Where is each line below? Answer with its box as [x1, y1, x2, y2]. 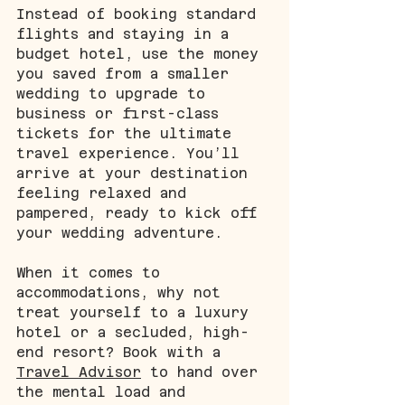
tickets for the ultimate [16, 125, 240, 141]
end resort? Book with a [16, 344, 230, 360]
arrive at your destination [16, 165, 257, 181]
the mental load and [16, 383, 194, 400]
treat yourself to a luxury [16, 304, 258, 320]
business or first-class [16, 105, 228, 121]
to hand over [141, 363, 267, 380]
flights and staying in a [16, 25, 238, 42]
